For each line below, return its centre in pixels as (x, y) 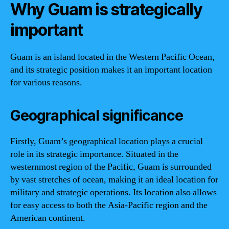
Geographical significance (97, 115)
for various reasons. (46, 82)
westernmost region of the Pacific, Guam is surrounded (111, 167)
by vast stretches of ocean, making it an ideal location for (114, 179)
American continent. (48, 218)
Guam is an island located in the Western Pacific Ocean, (112, 57)
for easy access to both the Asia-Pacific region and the (109, 205)
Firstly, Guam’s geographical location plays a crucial (107, 141)
